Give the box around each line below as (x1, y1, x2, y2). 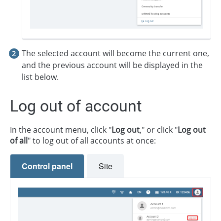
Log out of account (10, 97, 142, 116)
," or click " (140, 124, 178, 136)
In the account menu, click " (10, 124, 111, 136)
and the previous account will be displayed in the (22, 59, 203, 71)
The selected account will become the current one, (22, 47, 209, 59)
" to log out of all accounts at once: (28, 135, 156, 147)
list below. (22, 71, 59, 82)
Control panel (21, 160, 73, 172)
